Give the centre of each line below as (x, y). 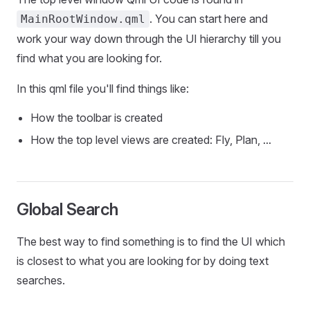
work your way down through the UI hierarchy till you (149, 39)
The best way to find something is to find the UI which (151, 241)
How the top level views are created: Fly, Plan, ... (151, 140)
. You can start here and (209, 19)
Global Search (67, 209)
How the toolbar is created (97, 118)
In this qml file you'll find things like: (103, 89)
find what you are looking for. (89, 58)
